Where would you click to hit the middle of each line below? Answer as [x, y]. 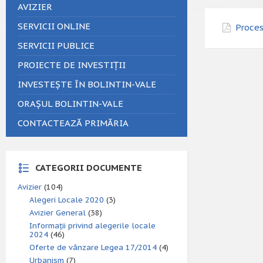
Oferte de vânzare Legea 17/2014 [93, 247]
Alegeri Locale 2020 [67, 200]
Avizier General [58, 213]
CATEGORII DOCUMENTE [89, 168]
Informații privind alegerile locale [92, 226]
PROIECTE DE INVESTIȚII [72, 65]
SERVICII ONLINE [54, 26]
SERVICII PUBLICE [56, 45]
